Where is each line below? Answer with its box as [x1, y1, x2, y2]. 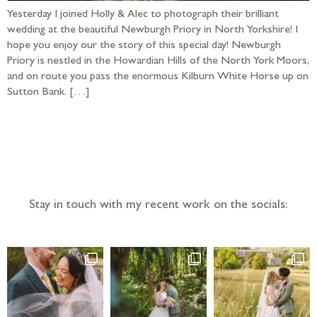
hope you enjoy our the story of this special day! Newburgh [7, 40, 281, 52]
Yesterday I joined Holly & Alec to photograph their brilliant [7, 8, 279, 21]
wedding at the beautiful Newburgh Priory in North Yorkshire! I [7, 24, 298, 36]
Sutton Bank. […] [7, 86, 90, 98]
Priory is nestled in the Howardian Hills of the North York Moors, [7, 55, 309, 67]
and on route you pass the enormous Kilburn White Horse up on [7, 71, 309, 83]
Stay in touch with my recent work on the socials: [29, 200, 288, 213]
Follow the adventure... [66, 140, 251, 166]
